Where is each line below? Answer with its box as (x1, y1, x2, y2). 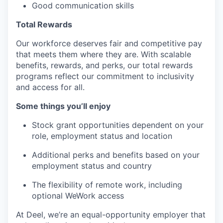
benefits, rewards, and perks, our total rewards (16, 60, 193, 71)
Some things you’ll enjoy (16, 101, 111, 111)
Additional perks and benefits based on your (32, 150, 200, 160)
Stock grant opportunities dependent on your (32, 120, 204, 130)
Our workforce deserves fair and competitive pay (16, 38, 202, 49)
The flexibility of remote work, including (32, 180, 182, 190)
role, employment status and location (32, 131, 172, 141)
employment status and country (32, 161, 152, 171)
